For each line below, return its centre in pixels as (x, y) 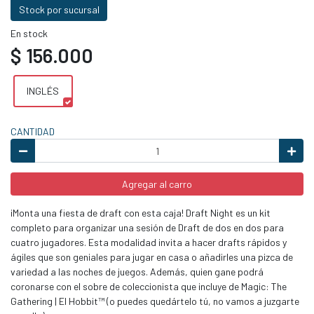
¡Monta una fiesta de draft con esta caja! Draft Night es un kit (141, 213)
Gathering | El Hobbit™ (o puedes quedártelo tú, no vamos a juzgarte (155, 301)
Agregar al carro (157, 184)
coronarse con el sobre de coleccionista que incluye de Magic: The (149, 287)
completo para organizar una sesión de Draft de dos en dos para (147, 228)
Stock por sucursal (59, 9)
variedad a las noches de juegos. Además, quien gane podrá (137, 272)
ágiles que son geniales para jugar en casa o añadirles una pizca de (152, 257)
